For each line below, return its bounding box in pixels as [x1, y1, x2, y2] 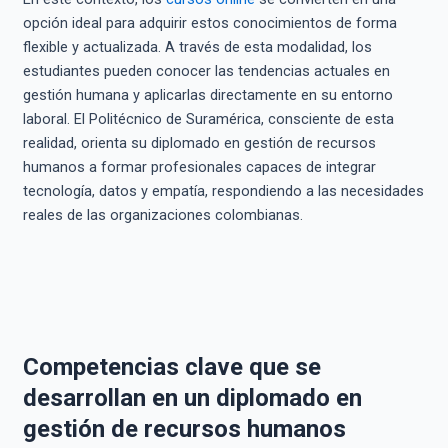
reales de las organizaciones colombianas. [22, 205, 303, 224]
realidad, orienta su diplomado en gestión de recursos [22, 133, 376, 152]
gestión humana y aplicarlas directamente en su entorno [22, 85, 393, 104]
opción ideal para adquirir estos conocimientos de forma [22, 13, 397, 32]
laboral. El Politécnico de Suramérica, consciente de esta [22, 109, 394, 128]
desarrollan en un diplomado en [22, 384, 362, 413]
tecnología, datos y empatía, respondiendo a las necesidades [22, 181, 424, 200]
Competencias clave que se [22, 353, 321, 382]
